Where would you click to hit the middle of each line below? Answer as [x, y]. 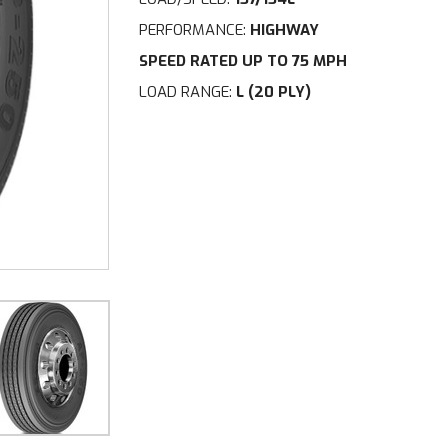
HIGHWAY [285, 30]
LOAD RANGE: [188, 92]
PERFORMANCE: [193, 30]
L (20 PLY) [274, 92]
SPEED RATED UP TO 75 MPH [243, 61]
